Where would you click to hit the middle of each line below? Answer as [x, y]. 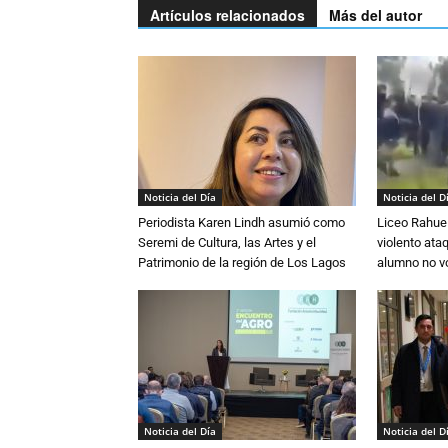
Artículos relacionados [227, 15]
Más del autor [375, 15]
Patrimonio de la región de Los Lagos [242, 262]
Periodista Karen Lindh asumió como [241, 222]
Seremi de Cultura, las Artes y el [227, 242]
